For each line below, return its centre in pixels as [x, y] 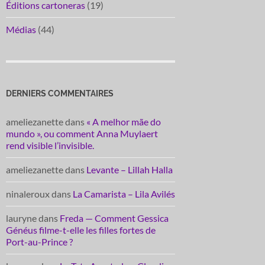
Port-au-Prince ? [39, 242]
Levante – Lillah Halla [130, 170]
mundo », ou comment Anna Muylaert [82, 134]
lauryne [21, 218]
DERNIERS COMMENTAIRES [60, 93]
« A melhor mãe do [124, 122]
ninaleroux [28, 194]
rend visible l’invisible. [50, 146]
